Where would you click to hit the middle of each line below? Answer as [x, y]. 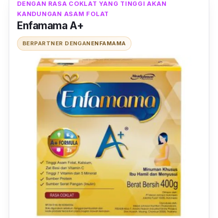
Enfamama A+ [50, 25]
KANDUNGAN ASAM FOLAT [63, 14]
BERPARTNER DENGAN [57, 43]
